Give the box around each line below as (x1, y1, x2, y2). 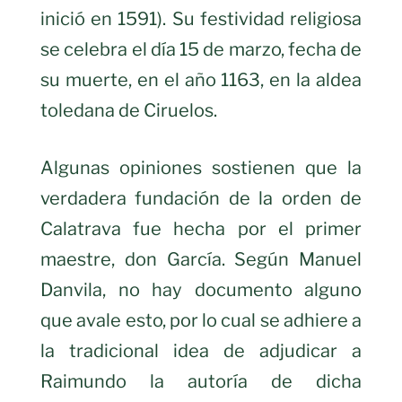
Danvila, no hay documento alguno (40, 279, 362, 301)
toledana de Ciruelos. (40, 100, 217, 122)
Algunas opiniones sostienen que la (40, 157, 362, 179)
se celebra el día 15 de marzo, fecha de (40, 39, 362, 61)
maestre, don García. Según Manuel (40, 249, 362, 271)
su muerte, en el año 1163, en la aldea (40, 69, 362, 92)
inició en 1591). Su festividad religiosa (40, 8, 362, 31)
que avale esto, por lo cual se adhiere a (40, 310, 362, 332)
